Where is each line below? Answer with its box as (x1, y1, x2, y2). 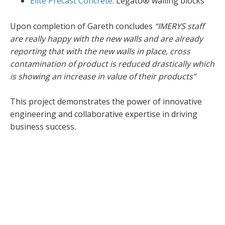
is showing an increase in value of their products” (10, 70, 196, 82)
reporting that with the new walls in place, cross (10, 45, 190, 57)
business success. (10, 121, 76, 133)
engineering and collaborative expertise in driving (10, 108, 197, 120)
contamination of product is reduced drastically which (10, 58, 214, 69)
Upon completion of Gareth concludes (10, 20, 155, 32)
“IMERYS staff (155, 20, 204, 32)
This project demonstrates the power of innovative (10, 96, 202, 107)
